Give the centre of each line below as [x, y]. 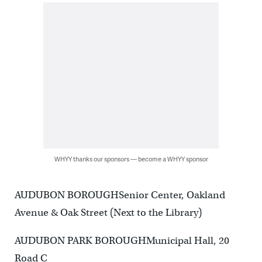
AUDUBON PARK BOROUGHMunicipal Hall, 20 [122, 241]
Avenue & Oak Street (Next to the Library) [108, 213]
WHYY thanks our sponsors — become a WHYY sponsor [131, 159]
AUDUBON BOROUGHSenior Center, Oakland [120, 195]
